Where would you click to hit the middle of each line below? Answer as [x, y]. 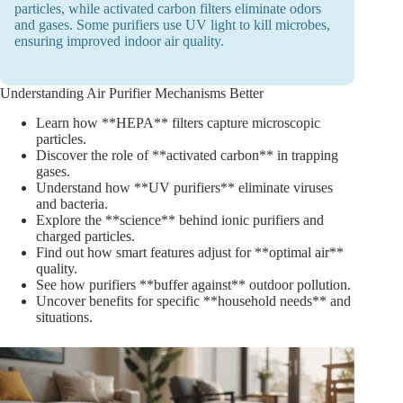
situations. [64, 317]
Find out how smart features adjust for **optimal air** [190, 252]
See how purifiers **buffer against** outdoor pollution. [193, 284]
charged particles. [85, 236]
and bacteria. [72, 203]
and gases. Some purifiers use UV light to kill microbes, [172, 24]
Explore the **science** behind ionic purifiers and [180, 219]
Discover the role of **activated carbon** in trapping [187, 155]
